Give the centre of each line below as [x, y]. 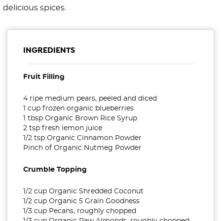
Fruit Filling [44, 77]
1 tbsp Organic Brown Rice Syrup [80, 119]
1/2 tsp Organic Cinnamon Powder [82, 138]
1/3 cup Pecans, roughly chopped [80, 211]
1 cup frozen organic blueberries [78, 109]
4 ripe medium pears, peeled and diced [90, 99]
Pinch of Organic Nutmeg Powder [82, 148]
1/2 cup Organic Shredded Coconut [83, 192]
